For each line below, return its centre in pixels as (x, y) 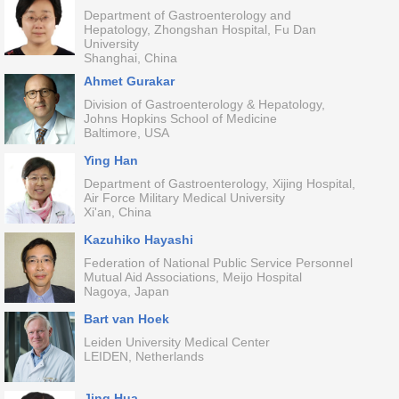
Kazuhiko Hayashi (138, 240)
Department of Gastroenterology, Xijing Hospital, (219, 183)
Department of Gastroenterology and (187, 15)
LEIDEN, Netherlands (143, 356)
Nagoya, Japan (126, 291)
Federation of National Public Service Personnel (218, 263)
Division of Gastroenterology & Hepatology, (204, 104)
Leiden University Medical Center (176, 342)
